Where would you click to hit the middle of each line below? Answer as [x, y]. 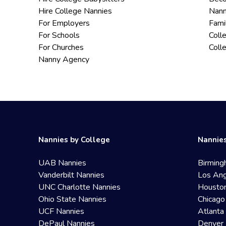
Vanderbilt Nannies [71, 175]
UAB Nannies [62, 163]
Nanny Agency [64, 60]
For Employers [64, 23]
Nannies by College [74, 140]
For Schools [59, 35]
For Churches [61, 47]
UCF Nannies [61, 211]
